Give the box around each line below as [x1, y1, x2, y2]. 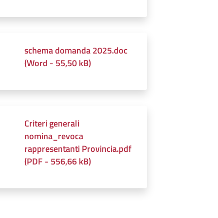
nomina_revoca [24, 129, 84, 143]
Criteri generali [24, 116, 80, 130]
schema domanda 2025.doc [24, 43, 128, 57]
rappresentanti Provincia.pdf [24, 142, 132, 155]
